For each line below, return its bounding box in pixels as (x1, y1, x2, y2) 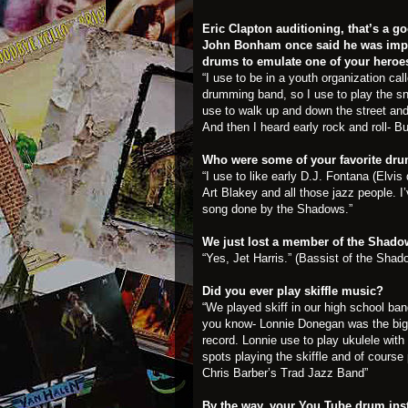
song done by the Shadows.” (202, 201, 352, 216)
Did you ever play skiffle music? (202, 283, 383, 298)
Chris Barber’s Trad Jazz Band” (202, 365, 368, 380)
